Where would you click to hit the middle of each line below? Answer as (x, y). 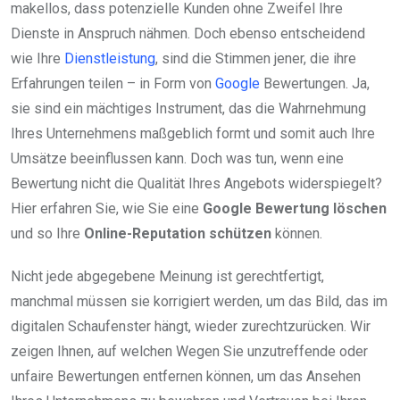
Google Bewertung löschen (295, 209)
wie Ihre (37, 59)
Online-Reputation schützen (178, 234)
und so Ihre (47, 234)
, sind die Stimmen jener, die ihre (256, 59)
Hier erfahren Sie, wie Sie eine (107, 209)
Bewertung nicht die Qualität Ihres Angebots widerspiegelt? (196, 184)
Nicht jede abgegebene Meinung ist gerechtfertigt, (167, 277)
